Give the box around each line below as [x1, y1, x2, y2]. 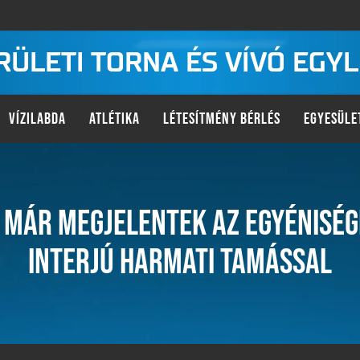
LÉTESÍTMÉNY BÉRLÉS [162, 109, 280, 129]
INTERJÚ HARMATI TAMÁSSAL [28, 241, 332, 284]
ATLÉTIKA [88, 109, 140, 129]
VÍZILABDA [8, 109, 66, 129]
